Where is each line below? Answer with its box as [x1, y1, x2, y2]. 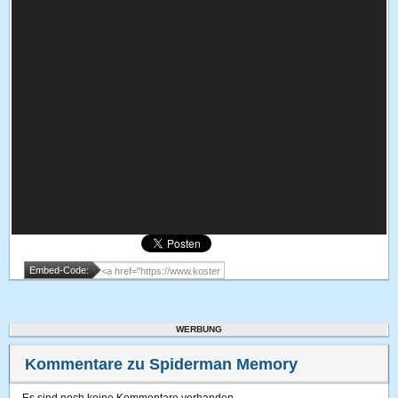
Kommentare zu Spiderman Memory [25, 355, 298, 373]
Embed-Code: [29, 265, 90, 275]
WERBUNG [176, 324, 222, 334]
